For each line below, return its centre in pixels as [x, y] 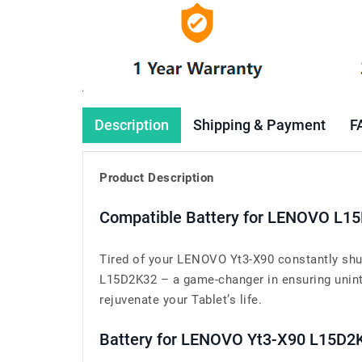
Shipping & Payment [259, 125]
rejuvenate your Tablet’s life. [181, 300]
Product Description [157, 178]
